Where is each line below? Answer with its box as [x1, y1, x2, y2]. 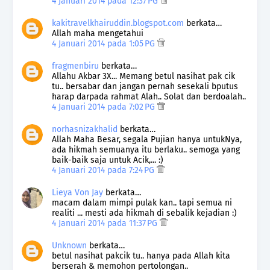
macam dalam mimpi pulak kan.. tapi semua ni [52, 197, 232, 208]
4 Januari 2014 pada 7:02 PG [52, 101, 157, 112]
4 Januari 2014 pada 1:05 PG [52, 38, 157, 49]
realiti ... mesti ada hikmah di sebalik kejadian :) [52, 207, 237, 218]
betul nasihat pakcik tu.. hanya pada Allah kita [52, 250, 230, 261]
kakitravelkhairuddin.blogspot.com [52, 17, 184, 28]
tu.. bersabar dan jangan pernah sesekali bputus [52, 81, 238, 92]
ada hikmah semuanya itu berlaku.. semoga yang [52, 144, 240, 155]
